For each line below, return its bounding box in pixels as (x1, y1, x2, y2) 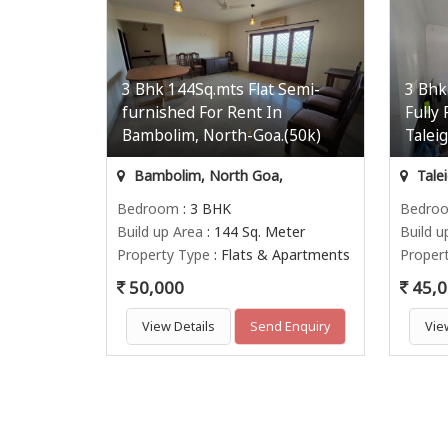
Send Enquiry (249, 317, 330, 335)
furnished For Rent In (122, 101, 282, 123)
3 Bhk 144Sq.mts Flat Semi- (122, 78, 320, 100)
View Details (141, 317, 215, 335)
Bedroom (117, 198, 179, 218)
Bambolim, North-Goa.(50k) (122, 124, 321, 146)
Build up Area (117, 221, 203, 241)
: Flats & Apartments (210, 244, 350, 264)
